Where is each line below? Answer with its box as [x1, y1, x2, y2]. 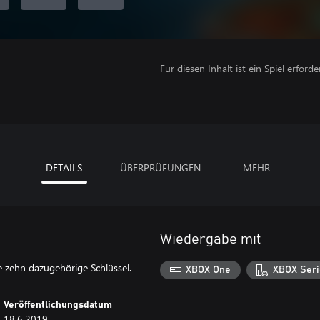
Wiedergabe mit [160, 232, 261, 246]
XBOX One [186, 264, 231, 275]
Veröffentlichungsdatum [4, 300, 113, 310]
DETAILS [46, 161, 82, 174]
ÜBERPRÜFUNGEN [119, 161, 201, 174]
